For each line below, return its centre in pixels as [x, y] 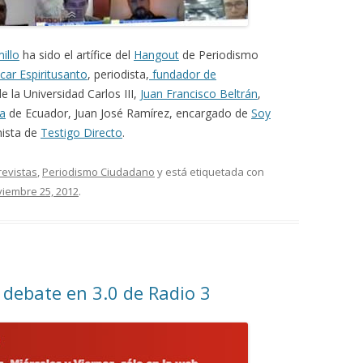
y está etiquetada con [209, 172]
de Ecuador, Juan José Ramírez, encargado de [128, 113]
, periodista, [118, 74]
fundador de [183, 74]
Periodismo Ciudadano [98, 172]
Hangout [156, 55]
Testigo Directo [81, 132]
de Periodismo [219, 55]
